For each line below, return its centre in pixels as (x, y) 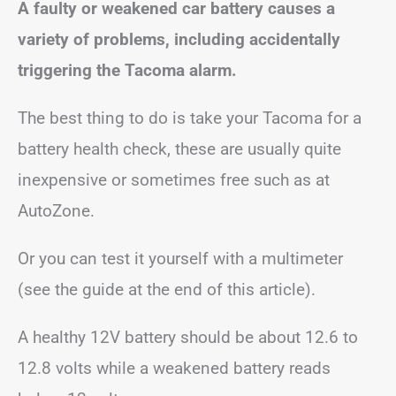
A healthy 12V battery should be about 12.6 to (188, 337)
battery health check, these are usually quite (179, 148)
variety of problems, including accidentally (179, 39)
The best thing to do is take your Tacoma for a (190, 118)
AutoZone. (56, 210)
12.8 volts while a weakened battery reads (174, 368)
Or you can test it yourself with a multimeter (180, 258)
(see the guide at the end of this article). (167, 289)
